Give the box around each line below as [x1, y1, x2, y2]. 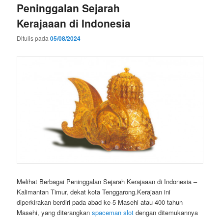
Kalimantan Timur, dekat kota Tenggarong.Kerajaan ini [17, 187, 171, 196]
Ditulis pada [17, 34, 51, 43]
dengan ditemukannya [134, 207, 198, 217]
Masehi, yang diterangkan [17, 207, 92, 217]
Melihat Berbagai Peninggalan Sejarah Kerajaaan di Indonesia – [17, 176, 197, 186]
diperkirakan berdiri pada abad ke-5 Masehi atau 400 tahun [17, 197, 183, 207]
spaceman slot [92, 207, 134, 217]
